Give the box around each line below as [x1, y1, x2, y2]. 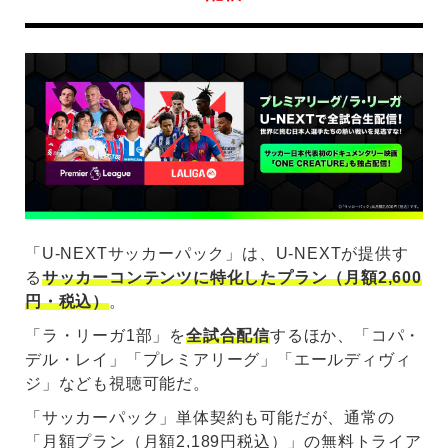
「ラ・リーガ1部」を [25, 327, 186, 345]
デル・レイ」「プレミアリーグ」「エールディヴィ [25, 351, 412, 369]
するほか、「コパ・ [270, 327, 422, 345]
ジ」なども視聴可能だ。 [25, 375, 210, 393]
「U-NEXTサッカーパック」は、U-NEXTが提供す [25, 245, 409, 263]
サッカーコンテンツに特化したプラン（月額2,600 [41, 269, 422, 287]
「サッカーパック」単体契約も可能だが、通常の [25, 409, 395, 427]
